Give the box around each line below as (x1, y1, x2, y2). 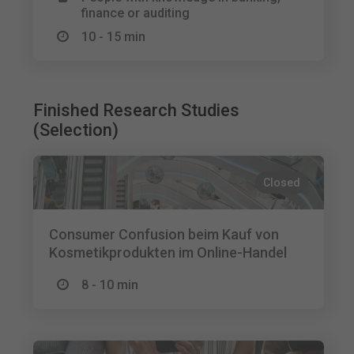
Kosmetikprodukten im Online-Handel (49, 244, 288, 261)
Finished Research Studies (33, 100, 240, 120)
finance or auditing (81, 6, 190, 21)
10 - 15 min (81, 29, 146, 44)
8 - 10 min (81, 277, 139, 292)
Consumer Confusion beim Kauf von (49, 226, 280, 243)
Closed (263, 176, 301, 189)
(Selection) (33, 120, 119, 140)
